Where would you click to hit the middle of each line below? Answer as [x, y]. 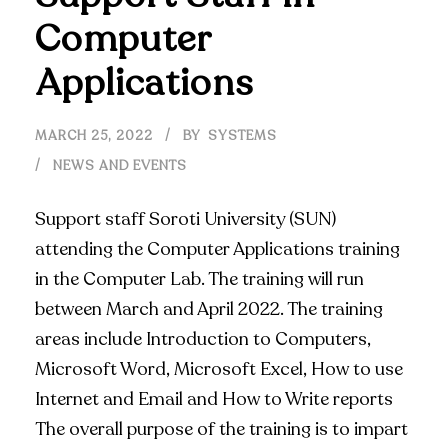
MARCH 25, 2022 [94, 136]
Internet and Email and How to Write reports [214, 399]
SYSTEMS [242, 136]
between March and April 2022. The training [209, 309]
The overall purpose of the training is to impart [221, 429]
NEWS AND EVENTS [120, 166]
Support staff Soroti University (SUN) [185, 219]
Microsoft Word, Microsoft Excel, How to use [219, 369]
